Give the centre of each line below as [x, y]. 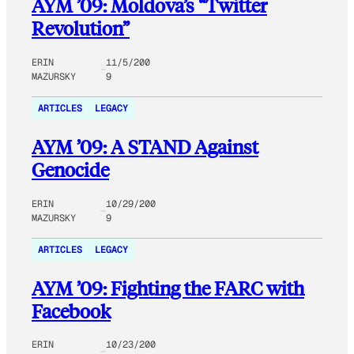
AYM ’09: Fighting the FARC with [168, 288]
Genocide [70, 169]
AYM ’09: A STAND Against [145, 146]
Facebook [71, 311]
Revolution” [81, 28]
